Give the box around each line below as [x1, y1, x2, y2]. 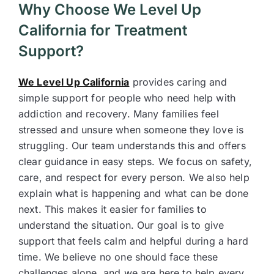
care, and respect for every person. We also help [18, 171, 250, 183]
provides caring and [129, 76, 227, 88]
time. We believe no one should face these [18, 251, 218, 263]
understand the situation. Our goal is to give [18, 219, 224, 231]
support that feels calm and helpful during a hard [18, 235, 248, 247]
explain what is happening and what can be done [18, 187, 249, 199]
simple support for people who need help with [18, 92, 236, 104]
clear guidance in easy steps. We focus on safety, [18, 155, 252, 168]
